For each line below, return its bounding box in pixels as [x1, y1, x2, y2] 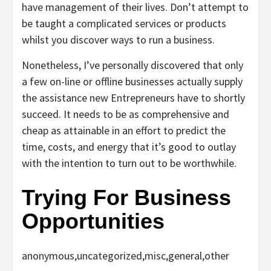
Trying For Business [22, 184, 231, 210]
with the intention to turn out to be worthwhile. [22, 155, 237, 170]
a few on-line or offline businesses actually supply [22, 74, 243, 88]
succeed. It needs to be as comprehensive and [22, 106, 229, 121]
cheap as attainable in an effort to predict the [22, 123, 226, 137]
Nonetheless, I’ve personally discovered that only [22, 57, 243, 72]
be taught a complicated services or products [22, 16, 226, 30]
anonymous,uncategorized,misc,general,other [22, 248, 229, 263]
